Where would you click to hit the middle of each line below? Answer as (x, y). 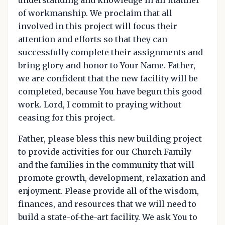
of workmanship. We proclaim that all (95, 13)
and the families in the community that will (106, 164)
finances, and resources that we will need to (107, 204)
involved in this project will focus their (98, 26)
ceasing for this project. (67, 117)
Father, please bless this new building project (110, 138)
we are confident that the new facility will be (108, 78)
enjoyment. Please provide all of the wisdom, (108, 191)
